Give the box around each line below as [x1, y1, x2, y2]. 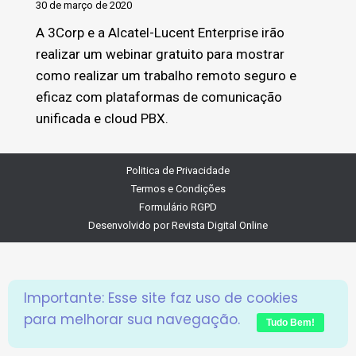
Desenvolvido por [88, 219, 172, 231]
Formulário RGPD [139, 200, 217, 213]
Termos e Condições [130, 182, 226, 195]
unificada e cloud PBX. [36, 110, 168, 126]
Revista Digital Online [172, 219, 268, 231]
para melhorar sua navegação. [24, 310, 240, 329]
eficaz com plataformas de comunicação [36, 88, 282, 105]
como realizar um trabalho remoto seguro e [36, 67, 296, 83]
